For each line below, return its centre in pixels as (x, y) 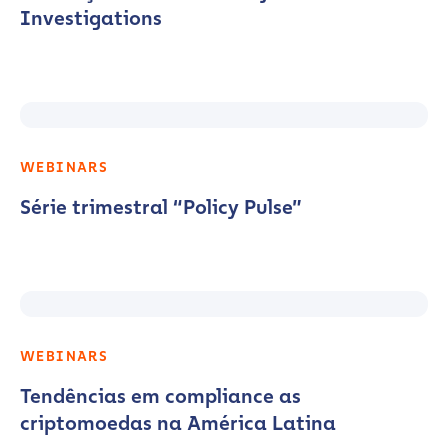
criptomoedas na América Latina (178, 423)
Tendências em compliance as (160, 396)
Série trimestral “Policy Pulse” (161, 207)
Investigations (91, 18)
